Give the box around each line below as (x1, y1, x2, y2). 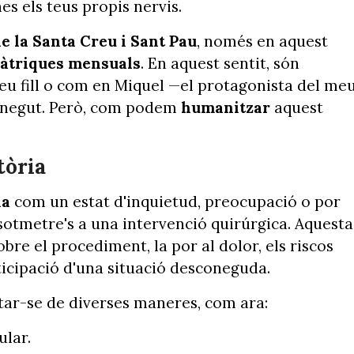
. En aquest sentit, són (141, 53, 299, 73)
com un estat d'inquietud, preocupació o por (10, 192, 341, 212)
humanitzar (181, 97, 274, 117)
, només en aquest (197, 31, 328, 51)
